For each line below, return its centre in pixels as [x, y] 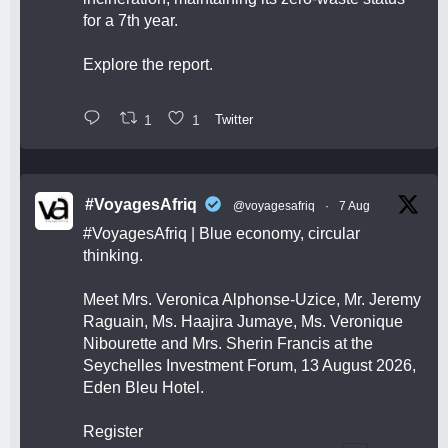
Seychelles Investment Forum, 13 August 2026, [249, 366]
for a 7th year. [130, 20]
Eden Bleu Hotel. [143, 388]
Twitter [233, 119]
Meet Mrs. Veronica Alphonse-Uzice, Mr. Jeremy [252, 300]
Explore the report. [148, 64]
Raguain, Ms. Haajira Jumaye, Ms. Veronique [243, 322]
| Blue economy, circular [273, 234]
